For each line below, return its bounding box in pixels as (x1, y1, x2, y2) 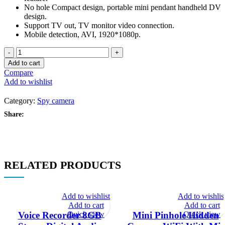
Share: (4, 110, 24, 118)
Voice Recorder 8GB (18, 210, 101, 221)
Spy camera (37, 96, 74, 105)
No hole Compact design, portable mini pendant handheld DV (24, 3, 221, 12)
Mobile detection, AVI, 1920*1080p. (24, 30, 141, 39)
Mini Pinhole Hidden (132, 210, 219, 221)
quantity (16, 91, 41, 100)
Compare (4, 68, 33, 77)
